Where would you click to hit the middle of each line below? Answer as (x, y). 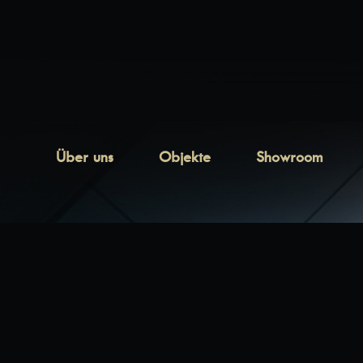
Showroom (289, 157)
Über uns (85, 157)
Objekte (185, 157)
